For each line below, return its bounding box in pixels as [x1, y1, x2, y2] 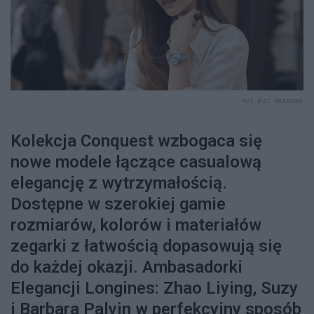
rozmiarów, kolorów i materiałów [11, 215, 261, 235]
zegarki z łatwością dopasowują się [11, 236, 282, 257]
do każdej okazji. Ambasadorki [11, 257, 243, 278]
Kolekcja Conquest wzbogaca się [11, 131, 262, 151]
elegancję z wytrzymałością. [11, 173, 227, 193]
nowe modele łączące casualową [11, 152, 261, 172]
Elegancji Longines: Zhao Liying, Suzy [11, 278, 298, 299]
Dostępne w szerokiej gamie [11, 194, 226, 214]
